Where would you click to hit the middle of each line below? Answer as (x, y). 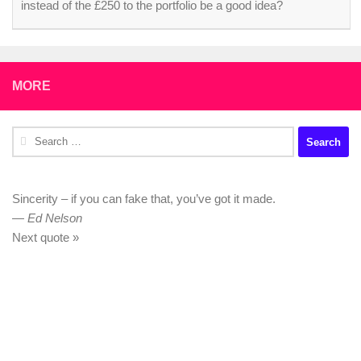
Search (30, 135)
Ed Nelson (55, 218)
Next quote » (46, 237)
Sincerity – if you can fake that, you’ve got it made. (144, 199)
